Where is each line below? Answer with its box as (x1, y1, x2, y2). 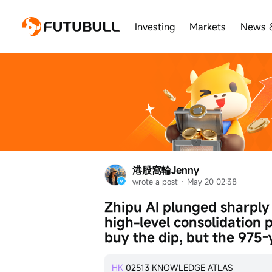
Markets (189, 20, 226, 34)
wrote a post (132, 176, 178, 187)
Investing (135, 20, 175, 34)
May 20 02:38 (187, 176, 237, 187)
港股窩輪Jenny (132, 163, 199, 177)
